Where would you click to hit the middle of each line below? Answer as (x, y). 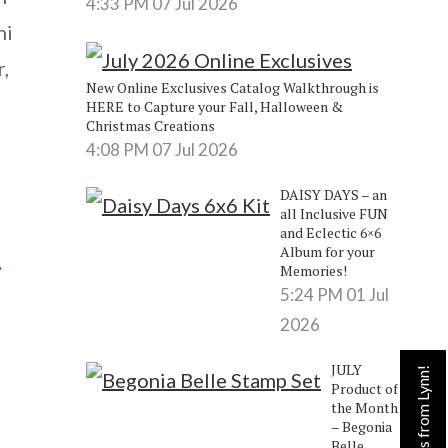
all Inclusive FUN (333, 213)
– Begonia (361, 426)
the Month (364, 407)
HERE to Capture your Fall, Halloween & (214, 106)
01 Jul (367, 294)
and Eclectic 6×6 (330, 232)
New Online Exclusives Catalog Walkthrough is (232, 87)
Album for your (327, 251)
